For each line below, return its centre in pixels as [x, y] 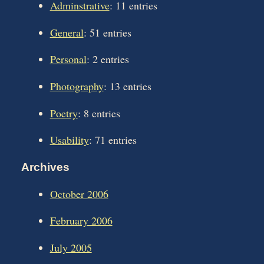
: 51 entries [107, 32]
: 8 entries [99, 113]
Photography [77, 86]
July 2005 [71, 247]
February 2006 [81, 221]
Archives [45, 167]
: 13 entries [127, 86]
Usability [69, 140]
